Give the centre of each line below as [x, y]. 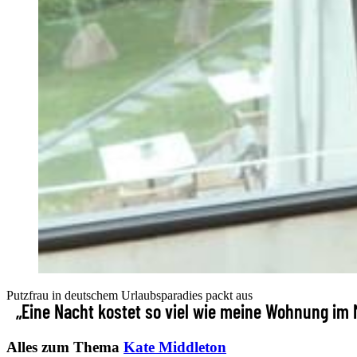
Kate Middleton [175, 347]
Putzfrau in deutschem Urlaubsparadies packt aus [129, 296]
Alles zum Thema [65, 347]
